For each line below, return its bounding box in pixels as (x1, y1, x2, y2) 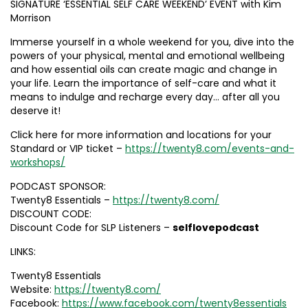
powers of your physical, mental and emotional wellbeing (10, 49, 285, 63)
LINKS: (10, 245, 36, 258)
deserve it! (10, 104, 60, 118)
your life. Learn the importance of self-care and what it (10, 76, 276, 90)
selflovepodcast (173, 221, 259, 234)
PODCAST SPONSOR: (10, 179, 106, 193)
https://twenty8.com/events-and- (125, 142, 294, 155)
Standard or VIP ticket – (10, 142, 125, 155)
